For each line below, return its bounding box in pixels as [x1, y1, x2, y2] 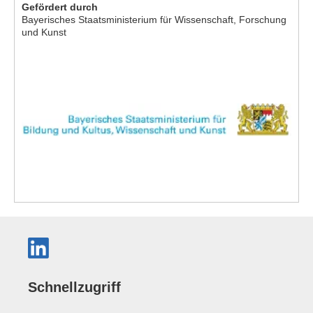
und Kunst [22, 26, 66, 38]
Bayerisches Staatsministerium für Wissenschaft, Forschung [22, 13, 286, 25]
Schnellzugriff [28, 279, 121, 295]
